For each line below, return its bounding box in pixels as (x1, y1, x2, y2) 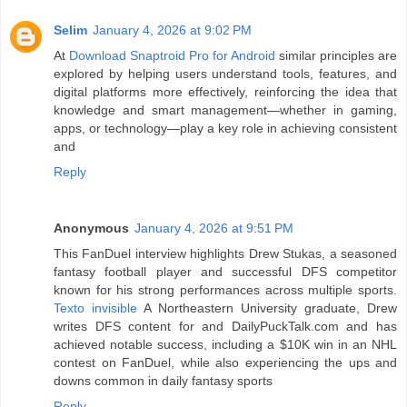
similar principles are (275, 47, 397, 63)
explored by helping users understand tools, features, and (54, 65, 397, 81)
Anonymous (54, 220, 129, 235)
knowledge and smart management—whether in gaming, (54, 102, 397, 117)
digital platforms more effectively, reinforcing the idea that (54, 84, 397, 99)
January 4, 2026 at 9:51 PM (134, 220, 293, 235)
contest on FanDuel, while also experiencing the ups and (54, 354, 397, 370)
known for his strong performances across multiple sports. (54, 282, 397, 297)
